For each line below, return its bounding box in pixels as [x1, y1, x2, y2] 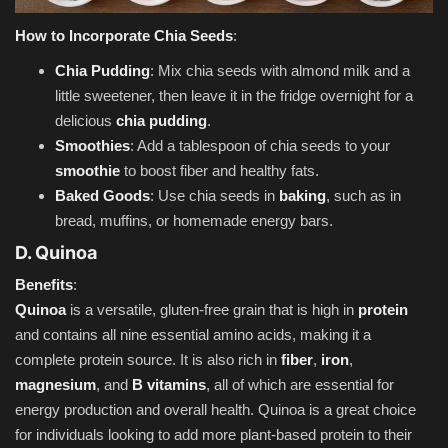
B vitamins [132, 375, 206, 393]
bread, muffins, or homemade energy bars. [55, 211, 333, 229]
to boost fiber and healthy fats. [120, 161, 319, 179]
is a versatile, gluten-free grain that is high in [66, 300, 358, 318]
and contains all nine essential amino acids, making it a [15, 325, 371, 343]
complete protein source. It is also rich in [15, 350, 281, 368]
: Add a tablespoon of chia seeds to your [130, 136, 390, 154]
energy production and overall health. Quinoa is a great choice [15, 400, 416, 418]
